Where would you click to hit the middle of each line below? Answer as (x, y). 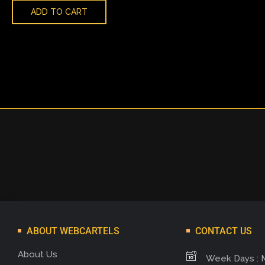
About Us (38, 255)
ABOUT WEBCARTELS (73, 231)
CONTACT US (224, 231)
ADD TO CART (59, 12)
